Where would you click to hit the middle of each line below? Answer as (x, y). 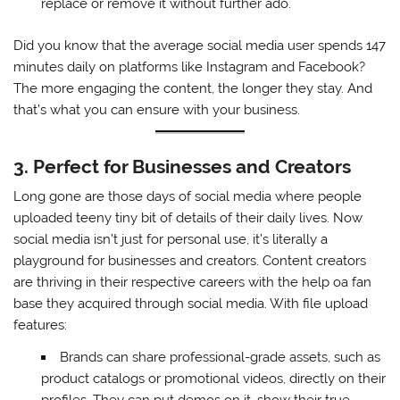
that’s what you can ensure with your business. (157, 109)
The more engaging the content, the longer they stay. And (193, 88)
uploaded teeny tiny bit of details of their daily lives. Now (188, 218)
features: (41, 325)
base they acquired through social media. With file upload (191, 304)
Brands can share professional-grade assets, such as (220, 357)
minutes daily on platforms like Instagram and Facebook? (190, 67)
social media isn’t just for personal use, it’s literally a (171, 240)
